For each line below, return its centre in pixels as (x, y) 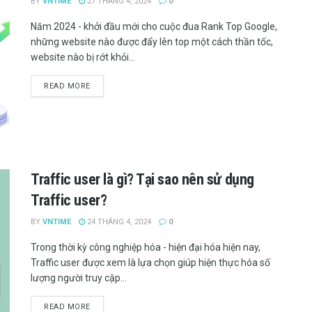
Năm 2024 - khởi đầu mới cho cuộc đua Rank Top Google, (154, 26)
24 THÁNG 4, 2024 (118, 221)
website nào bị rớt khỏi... (83, 57)
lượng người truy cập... (79, 278)
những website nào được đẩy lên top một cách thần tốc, (152, 41)
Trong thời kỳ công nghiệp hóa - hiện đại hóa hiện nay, (146, 247)
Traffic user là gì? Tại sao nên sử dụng (142, 179)
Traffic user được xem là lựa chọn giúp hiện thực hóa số (150, 262)
